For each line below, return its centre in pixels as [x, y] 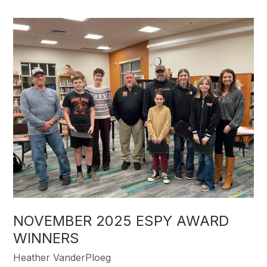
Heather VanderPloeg [62, 258]
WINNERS [46, 238]
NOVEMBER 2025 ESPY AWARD [121, 221]
